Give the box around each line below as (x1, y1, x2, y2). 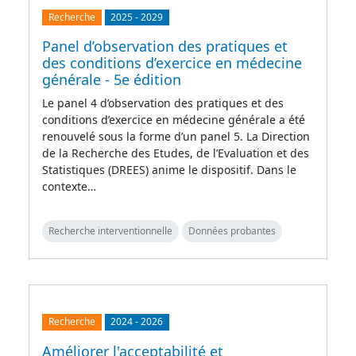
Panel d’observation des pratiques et (42, 37, 288, 56)
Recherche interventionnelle (48, 224, 172, 238)
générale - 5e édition (42, 70, 181, 90)
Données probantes (188, 224, 276, 238)
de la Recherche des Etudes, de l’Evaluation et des (42, 145, 309, 161)
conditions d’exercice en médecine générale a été (42, 112, 305, 128)
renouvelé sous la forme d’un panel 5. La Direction (42, 129, 310, 145)
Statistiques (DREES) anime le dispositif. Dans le (42, 162, 296, 178)
